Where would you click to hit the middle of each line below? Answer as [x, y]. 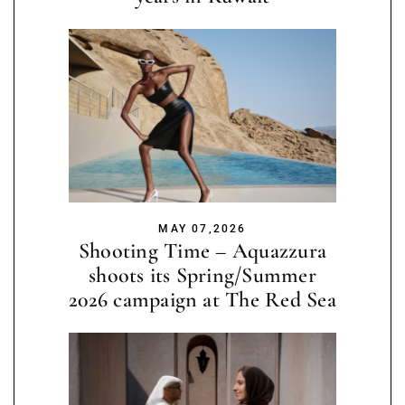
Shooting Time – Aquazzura [202, 250]
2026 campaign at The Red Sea [202, 299]
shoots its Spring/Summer [202, 275]
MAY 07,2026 [202, 228]
